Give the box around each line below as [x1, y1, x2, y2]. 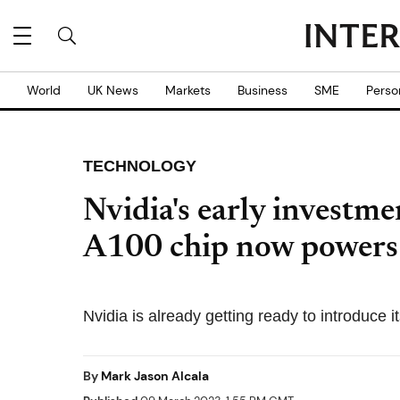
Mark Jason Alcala [101, 368, 209, 384]
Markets [165, 82, 211, 98]
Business [237, 82, 287, 98]
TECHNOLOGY [83, 157, 196, 175]
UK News [87, 82, 138, 98]
